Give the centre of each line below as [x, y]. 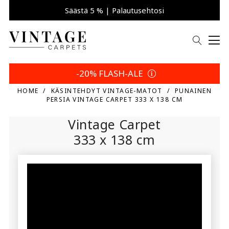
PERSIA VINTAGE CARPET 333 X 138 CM [114, 99]
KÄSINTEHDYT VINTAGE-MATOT [107, 90]
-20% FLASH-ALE [110, 73]
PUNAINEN [193, 90]
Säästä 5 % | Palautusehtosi [115, 10]
